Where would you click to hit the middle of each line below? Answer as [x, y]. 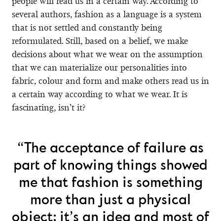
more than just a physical [110, 200]
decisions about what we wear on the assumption [107, 54]
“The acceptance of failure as [110, 148]
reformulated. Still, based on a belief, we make [100, 41]
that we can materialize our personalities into [99, 67]
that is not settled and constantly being [87, 27]
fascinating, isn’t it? [49, 107]
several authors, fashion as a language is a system [107, 14]
